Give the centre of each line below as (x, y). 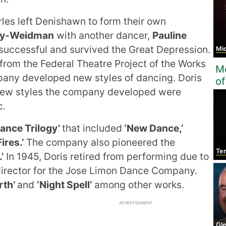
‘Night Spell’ (64, 185)
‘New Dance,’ (153, 128)
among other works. (138, 185)
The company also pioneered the (99, 142)
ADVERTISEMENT (136, 203)
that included (92, 128)
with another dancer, (103, 35)
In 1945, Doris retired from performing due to (106, 156)
